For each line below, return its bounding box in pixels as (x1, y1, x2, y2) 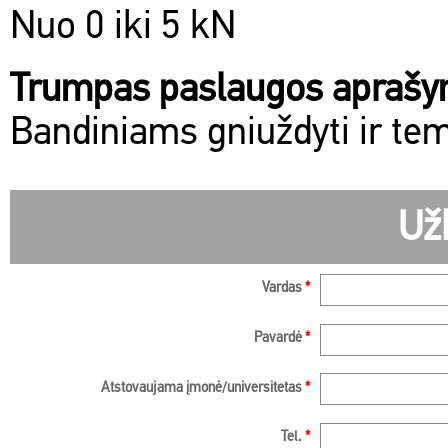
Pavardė (254, 330, 305, 346)
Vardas (262, 281, 305, 296)
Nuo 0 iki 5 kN (10, 9, 236, 48)
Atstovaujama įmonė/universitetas (101, 380, 305, 396)
